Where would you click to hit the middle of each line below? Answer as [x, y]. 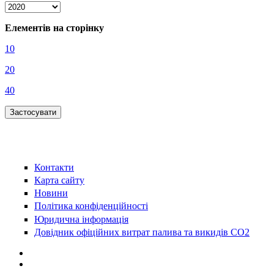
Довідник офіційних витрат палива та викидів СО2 [142, 232]
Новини [51, 193]
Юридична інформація [81, 219]
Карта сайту [59, 180]
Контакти [54, 167]
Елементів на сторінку [54, 28]
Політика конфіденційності [91, 206]
